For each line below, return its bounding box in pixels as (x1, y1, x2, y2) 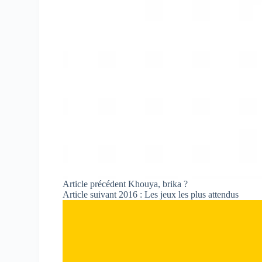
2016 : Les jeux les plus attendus (119, 189, 239, 200)
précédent (88, 179, 129, 189)
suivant (88, 189, 119, 200)
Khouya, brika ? (128, 179, 188, 189)
